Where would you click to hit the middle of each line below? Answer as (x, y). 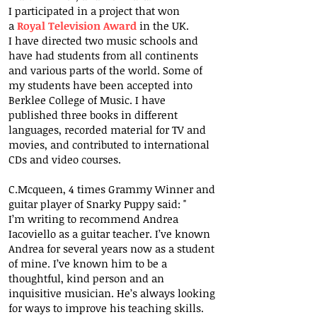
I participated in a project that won (94, 11)
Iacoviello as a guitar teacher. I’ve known (109, 234)
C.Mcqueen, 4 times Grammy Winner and (112, 189)
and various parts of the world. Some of (105, 70)
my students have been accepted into (100, 85)
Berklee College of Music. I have (87, 100)
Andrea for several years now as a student (111, 248)
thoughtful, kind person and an (86, 278)
